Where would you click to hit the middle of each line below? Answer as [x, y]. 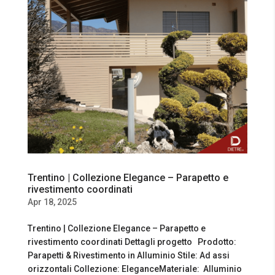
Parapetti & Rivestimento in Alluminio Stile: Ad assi [128, 256]
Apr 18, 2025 [52, 202]
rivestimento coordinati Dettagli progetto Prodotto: [132, 242]
